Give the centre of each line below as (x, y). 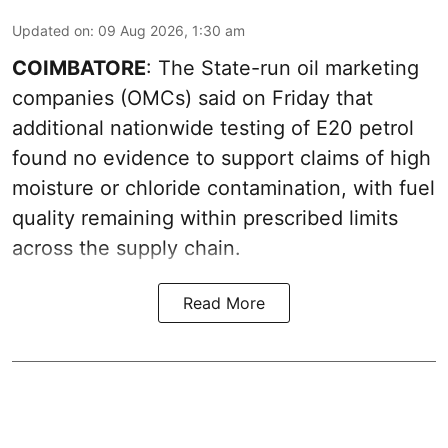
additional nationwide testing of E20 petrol (213, 128)
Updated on (51, 31)
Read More (224, 303)
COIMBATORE (79, 68)
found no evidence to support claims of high (221, 158)
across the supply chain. (126, 248)
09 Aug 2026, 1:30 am (171, 31)
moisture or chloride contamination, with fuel (223, 188)
